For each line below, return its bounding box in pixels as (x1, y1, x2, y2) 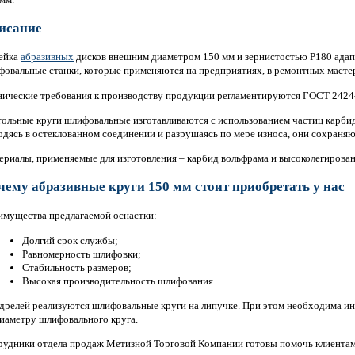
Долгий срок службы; (21, 234, 118, 246)
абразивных (21, 51, 74, 63)
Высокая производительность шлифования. (21, 274, 216, 287)
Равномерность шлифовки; (21, 247, 141, 260)
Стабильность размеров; (21, 261, 132, 273)
